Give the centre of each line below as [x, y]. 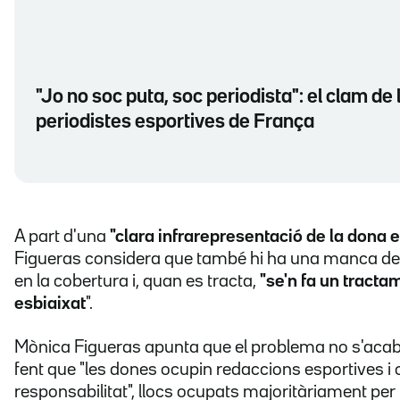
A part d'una [62, 237]
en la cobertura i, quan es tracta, [137, 282]
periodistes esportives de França [175, 123]
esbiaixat [50, 304]
